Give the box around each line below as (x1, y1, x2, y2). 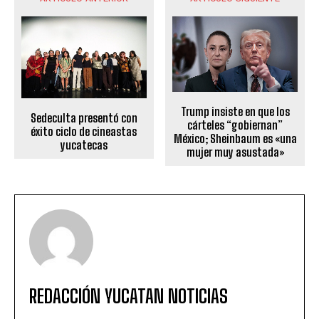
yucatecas (60, 137, 108, 152)
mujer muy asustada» (186, 145, 284, 159)
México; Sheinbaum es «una (173, 131, 297, 145)
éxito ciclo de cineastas (31, 124, 137, 138)
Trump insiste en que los (180, 104, 290, 118)
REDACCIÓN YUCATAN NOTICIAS (29, 284, 228, 308)
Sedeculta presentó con (30, 110, 137, 125)
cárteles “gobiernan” (187, 117, 283, 132)
